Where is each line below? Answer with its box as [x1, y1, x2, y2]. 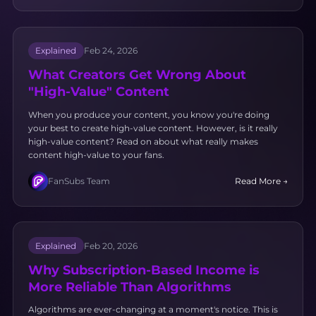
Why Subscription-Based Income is [28, 262, 260, 277]
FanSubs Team [47, 176, 110, 187]
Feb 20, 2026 [83, 240, 138, 251]
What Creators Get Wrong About [28, 67, 246, 83]
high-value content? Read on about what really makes [28, 135, 258, 147]
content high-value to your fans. [28, 149, 164, 160]
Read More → [235, 176, 288, 187]
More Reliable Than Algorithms [28, 279, 231, 294]
